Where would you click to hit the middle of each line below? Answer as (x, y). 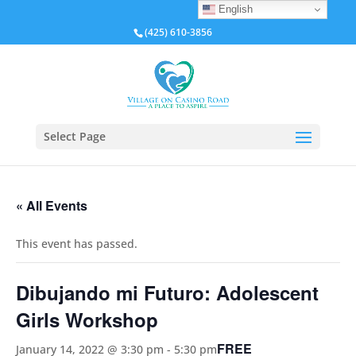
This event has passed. (77, 244)
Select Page (74, 136)
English (234, 9)
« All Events (52, 205)
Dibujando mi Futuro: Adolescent (167, 292)
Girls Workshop (87, 319)
